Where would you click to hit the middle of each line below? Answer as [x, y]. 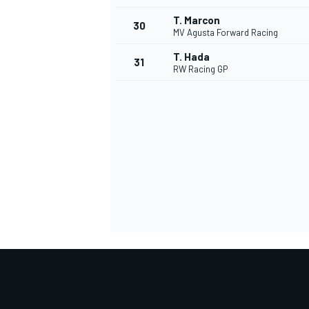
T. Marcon [197, 20]
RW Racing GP [200, 69]
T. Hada [191, 57]
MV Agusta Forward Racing [226, 33]
